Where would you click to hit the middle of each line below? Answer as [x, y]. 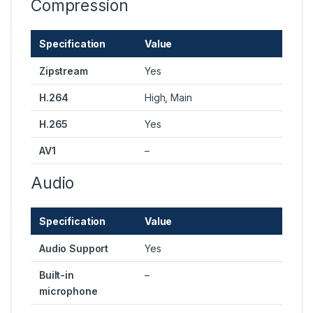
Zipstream [64, 71]
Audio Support [74, 249]
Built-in [57, 275]
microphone [68, 291]
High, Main [168, 98]
